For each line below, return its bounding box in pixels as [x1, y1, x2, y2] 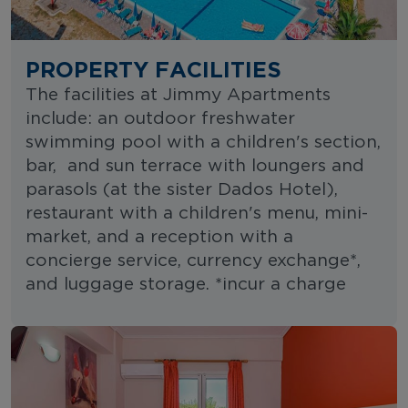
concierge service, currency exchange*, [25, 251, 361, 270]
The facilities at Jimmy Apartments [25, 86, 331, 104]
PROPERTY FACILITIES [25, 56, 281, 81]
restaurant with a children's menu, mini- [25, 204, 368, 222]
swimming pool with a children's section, [25, 133, 381, 151]
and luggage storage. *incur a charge [25, 275, 346, 293]
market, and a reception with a [25, 228, 293, 246]
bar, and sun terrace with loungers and [25, 157, 364, 175]
